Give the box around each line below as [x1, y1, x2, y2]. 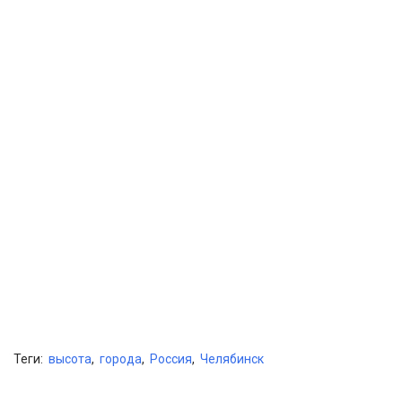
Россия [150, 352, 192, 367]
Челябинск [200, 352, 264, 367]
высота [48, 352, 92, 367]
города [100, 352, 142, 367]
